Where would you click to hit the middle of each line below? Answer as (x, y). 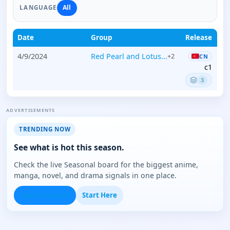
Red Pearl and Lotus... (129, 56)
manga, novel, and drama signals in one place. (95, 176)
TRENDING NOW (45, 129)
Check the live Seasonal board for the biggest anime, (106, 165)
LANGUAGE (38, 8)
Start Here (100, 195)
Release (198, 38)
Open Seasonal (45, 195)
